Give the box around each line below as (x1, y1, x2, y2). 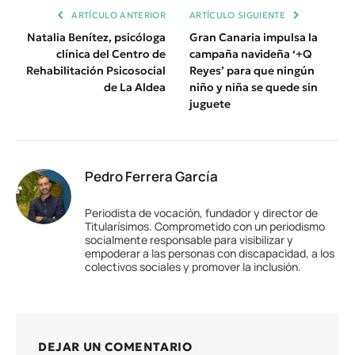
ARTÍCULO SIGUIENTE (189, 10, 288, 21)
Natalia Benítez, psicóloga (27, 30, 166, 45)
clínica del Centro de (56, 47, 166, 62)
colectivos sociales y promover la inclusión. (85, 259, 301, 275)
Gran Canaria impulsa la (189, 30, 318, 45)
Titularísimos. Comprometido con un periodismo (85, 219, 325, 235)
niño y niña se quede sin (189, 80, 318, 95)
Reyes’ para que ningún (189, 63, 315, 78)
